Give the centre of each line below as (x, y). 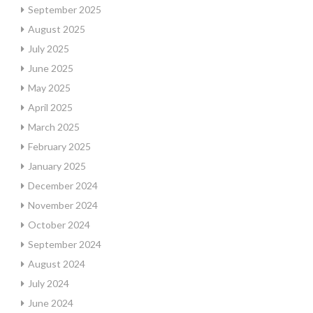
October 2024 (59, 225)
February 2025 (59, 146)
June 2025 (51, 68)
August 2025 (57, 29)
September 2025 (65, 9)
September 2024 (65, 244)
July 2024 (49, 283)
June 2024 (51, 303)
